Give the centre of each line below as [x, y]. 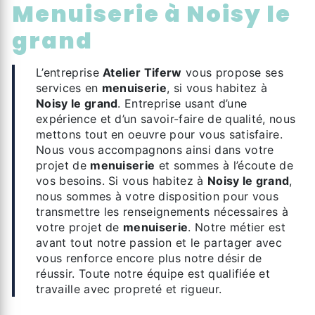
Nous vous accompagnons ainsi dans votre [155, 150]
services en [69, 88]
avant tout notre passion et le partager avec [159, 243]
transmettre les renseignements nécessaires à [162, 212]
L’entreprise [73, 72]
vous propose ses [233, 72]
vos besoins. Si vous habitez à [122, 181]
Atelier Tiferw [142, 72]
